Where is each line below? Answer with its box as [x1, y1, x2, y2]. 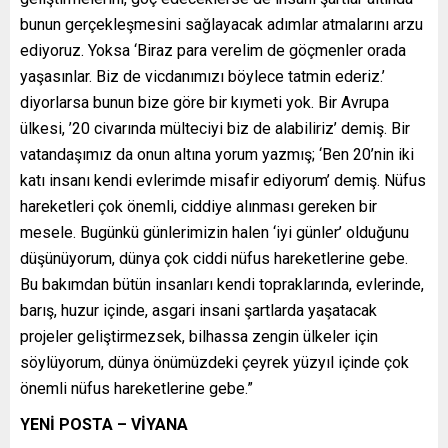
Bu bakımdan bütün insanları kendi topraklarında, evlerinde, [20, 274, 424, 294]
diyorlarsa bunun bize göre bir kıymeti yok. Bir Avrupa [20, 92, 389, 112]
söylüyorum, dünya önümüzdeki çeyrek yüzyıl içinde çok [20, 352, 409, 372]
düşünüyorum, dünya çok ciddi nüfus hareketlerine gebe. [20, 248, 408, 268]
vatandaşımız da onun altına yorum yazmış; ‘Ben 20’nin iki [20, 144, 414, 164]
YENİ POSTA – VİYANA [20, 414, 188, 434]
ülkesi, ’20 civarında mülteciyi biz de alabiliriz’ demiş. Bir [20, 118, 410, 138]
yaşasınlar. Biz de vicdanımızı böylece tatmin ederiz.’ [20, 66, 385, 86]
